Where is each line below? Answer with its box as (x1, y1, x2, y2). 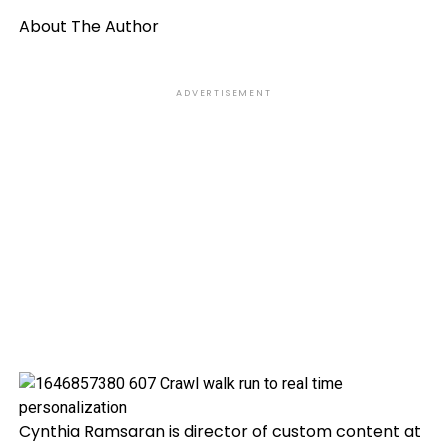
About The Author (18, 15, 159, 38)
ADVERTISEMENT (176, 87, 272, 99)
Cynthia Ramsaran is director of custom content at (18, 420, 421, 443)
